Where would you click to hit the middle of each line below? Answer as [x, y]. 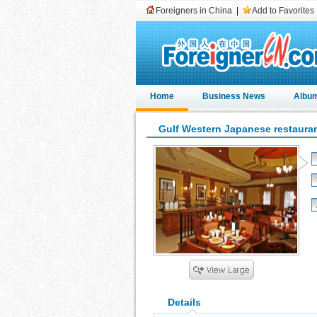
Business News [234, 96]
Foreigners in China [194, 11]
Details [184, 302]
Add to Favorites [283, 11]
